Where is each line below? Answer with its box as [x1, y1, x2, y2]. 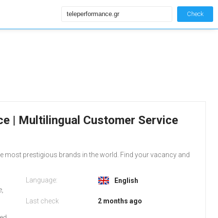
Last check [25, 197, 59, 205]
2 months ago [97, 197, 142, 205]
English [114, 177, 138, 184]
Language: [25, 176, 57, 184]
